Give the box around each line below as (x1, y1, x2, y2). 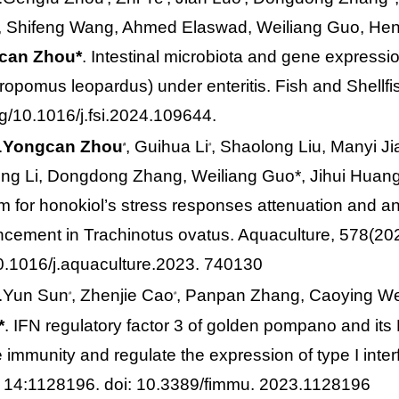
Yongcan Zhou (3, 137, 124, 157)
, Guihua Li (126, 137, 209, 157)
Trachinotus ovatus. (83, 225, 234, 245)
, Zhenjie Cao (71, 286, 175, 305)
